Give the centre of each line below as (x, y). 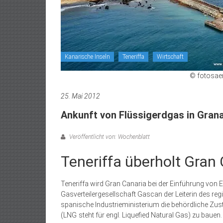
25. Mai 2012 (80, 96)
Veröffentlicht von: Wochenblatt (109, 137)
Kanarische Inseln (87, 57)
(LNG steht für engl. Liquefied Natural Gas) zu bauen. (141, 215)
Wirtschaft (170, 57)
